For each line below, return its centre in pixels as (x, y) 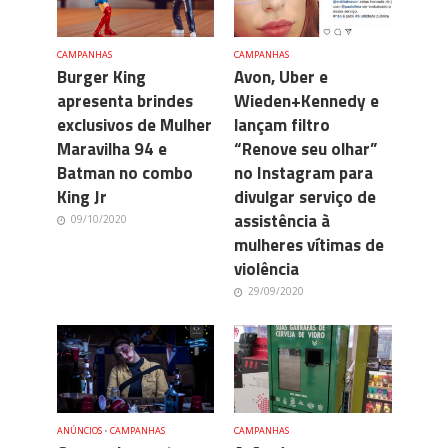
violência (266, 268)
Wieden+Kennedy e (306, 100)
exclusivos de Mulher (134, 124)
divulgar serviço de (305, 196)
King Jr (81, 196)
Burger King (101, 76)
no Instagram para (303, 172)
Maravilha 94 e (111, 148)
